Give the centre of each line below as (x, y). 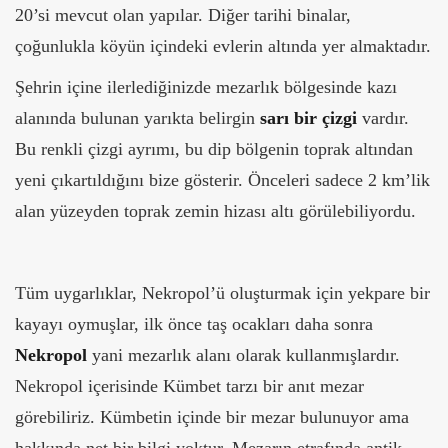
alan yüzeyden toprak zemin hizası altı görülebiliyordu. (215, 211)
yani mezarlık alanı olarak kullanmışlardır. (243, 355)
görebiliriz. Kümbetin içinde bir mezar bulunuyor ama (212, 417)
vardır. (383, 118)
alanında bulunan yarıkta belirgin (137, 118)
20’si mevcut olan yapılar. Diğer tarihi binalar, (183, 15)
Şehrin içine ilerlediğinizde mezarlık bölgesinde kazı (206, 87)
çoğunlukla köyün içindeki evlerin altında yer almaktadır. (223, 46)
